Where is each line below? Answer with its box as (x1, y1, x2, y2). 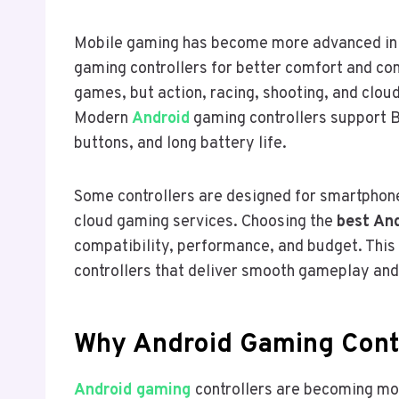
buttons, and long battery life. (74, 134, 287, 155)
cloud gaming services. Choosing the (74, 212, 337, 233)
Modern (74, 109, 132, 130)
